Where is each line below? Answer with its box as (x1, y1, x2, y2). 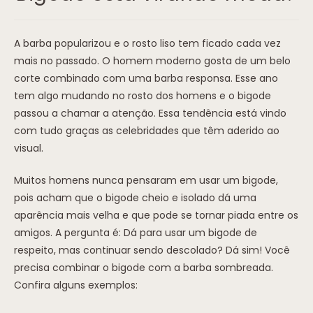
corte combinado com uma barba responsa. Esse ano (14, 71, 278, 86)
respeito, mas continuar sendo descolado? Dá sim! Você (14, 243, 290, 258)
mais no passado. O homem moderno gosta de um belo (14, 54, 291, 68)
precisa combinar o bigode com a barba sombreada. (14, 261, 273, 275)
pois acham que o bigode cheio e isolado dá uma (14, 191, 256, 205)
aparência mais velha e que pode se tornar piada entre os (14, 208, 298, 223)
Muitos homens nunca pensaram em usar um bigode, (14, 173, 278, 188)
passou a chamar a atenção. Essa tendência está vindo (14, 106, 286, 121)
